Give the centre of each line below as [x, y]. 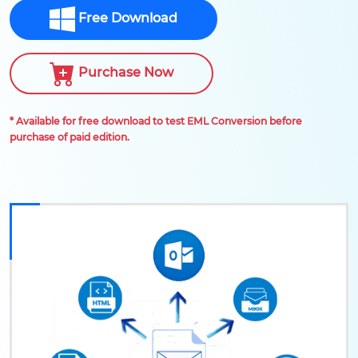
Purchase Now [124, 73]
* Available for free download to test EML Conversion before [156, 121]
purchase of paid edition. [70, 137]
